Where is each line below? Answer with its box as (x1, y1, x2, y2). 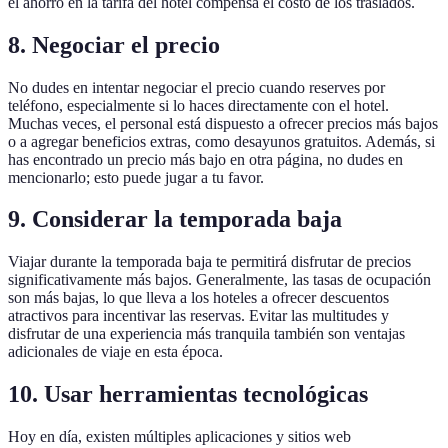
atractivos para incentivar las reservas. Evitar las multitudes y (8, 307, 389, 325)
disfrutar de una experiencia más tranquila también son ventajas (8, 325, 405, 343)
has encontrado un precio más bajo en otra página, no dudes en (8, 150, 403, 168)
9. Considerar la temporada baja (8, 206, 342, 233)
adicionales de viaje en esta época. (8, 343, 223, 361)
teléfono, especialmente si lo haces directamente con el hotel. (8, 96, 389, 114)
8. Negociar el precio (8, 31, 220, 58)
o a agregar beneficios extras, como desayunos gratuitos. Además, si (8, 132, 435, 150)
